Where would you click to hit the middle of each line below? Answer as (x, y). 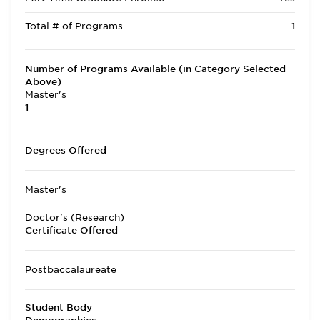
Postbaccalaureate (71, 270)
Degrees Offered (66, 150)
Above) (43, 82)
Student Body (59, 307)
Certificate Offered (71, 230)
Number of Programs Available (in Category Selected (155, 69)
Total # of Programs (74, 26)
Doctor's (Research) (75, 217)
